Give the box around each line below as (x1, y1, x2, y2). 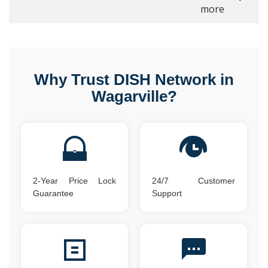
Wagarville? (91, 87, 177, 105)
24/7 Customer (152, 176, 235, 185)
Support (152, 188, 182, 198)
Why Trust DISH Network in (34, 71, 234, 89)
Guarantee (33, 188, 74, 198)
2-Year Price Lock (33, 176, 116, 185)
